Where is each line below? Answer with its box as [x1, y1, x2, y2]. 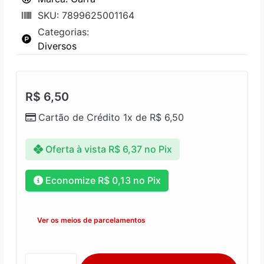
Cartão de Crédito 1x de [38, 111, 150, 123]
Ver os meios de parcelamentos [37, 215, 146, 225]
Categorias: [38, 25, 89, 38]
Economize [45, 174, 98, 187]
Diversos [38, 39, 77, 52]
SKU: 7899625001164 [38, 9, 134, 21]
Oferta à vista [45, 143, 106, 156]
